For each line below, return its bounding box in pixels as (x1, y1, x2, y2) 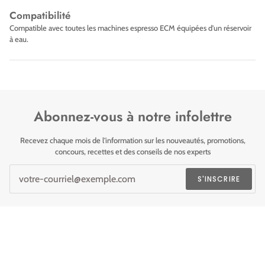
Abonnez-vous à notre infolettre (33, 106, 232, 127)
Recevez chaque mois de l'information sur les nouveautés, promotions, (20, 135, 245, 146)
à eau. (9, 34, 28, 44)
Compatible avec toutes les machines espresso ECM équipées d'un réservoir (9, 23, 251, 33)
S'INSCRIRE (198, 173, 240, 184)
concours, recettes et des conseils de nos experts (54, 147, 211, 157)
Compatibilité (9, 8, 70, 23)
